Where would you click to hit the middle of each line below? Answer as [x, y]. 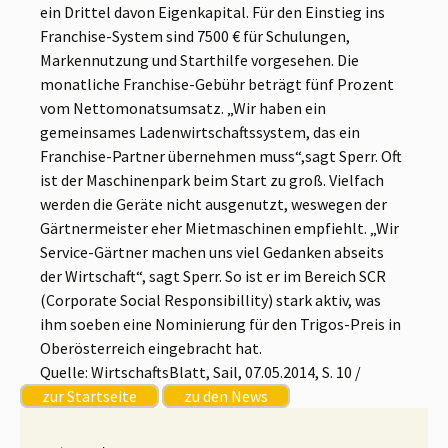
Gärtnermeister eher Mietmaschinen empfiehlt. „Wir [219, 228]
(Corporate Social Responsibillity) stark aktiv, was [210, 300]
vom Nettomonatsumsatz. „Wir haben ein [183, 108]
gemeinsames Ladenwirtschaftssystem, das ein [200, 132]
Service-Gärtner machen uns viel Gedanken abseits [212, 252]
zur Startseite [89, 396]
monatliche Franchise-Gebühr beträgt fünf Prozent [217, 84]
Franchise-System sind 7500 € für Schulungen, [195, 36]
